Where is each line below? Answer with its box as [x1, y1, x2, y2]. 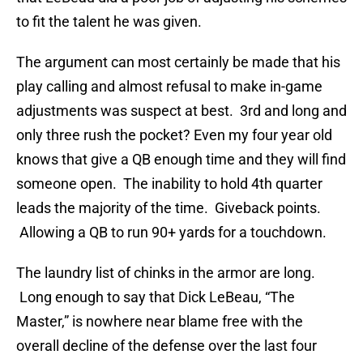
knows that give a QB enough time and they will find [16, 151, 346, 169]
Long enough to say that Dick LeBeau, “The [16, 288, 295, 306]
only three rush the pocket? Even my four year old [16, 126, 332, 144]
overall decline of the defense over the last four [16, 337, 317, 355]
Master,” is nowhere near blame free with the [16, 313, 303, 331]
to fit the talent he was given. [16, 13, 202, 31]
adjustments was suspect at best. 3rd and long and [16, 102, 347, 120]
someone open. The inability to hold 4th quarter [16, 175, 322, 193]
